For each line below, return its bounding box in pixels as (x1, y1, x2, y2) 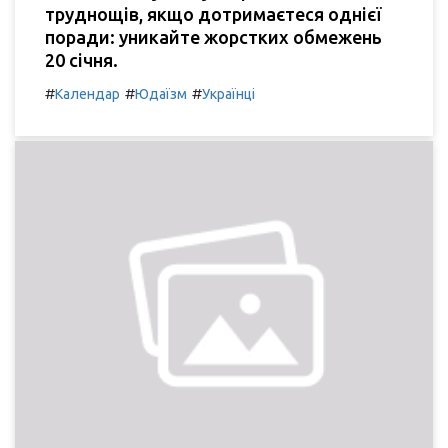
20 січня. (45, 49, 118, 70)
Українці (202, 85, 255, 102)
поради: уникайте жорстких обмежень (45, 26, 382, 47)
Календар (55, 85, 120, 102)
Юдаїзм (135, 85, 187, 102)
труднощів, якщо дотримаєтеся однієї (45, 3, 381, 24)
